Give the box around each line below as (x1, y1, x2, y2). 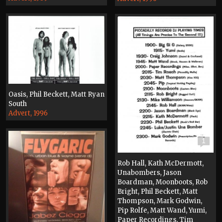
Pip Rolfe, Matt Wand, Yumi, (117, 206, 207, 215)
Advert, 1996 (8, 109, 48, 117)
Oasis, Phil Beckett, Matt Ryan (8, 90, 105, 99)
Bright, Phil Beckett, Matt (117, 187, 198, 196)
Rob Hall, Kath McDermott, (117, 159, 204, 167)
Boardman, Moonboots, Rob (117, 177, 208, 186)
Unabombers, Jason (117, 168, 181, 177)
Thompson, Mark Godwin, (117, 196, 202, 205)
